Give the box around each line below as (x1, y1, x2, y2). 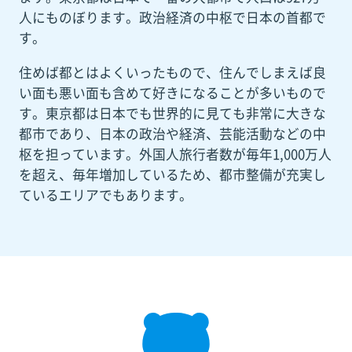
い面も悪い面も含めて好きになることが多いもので (18, 82, 326, 102)
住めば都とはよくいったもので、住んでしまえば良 (18, 62, 326, 82)
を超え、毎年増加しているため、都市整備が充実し (18, 164, 326, 184)
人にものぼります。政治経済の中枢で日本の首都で (18, 7, 326, 27)
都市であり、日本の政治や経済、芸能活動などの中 (18, 123, 326, 143)
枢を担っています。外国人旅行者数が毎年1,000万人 (18, 144, 332, 163)
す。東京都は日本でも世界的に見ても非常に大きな (18, 103, 326, 123)
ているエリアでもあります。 (18, 185, 192, 204)
